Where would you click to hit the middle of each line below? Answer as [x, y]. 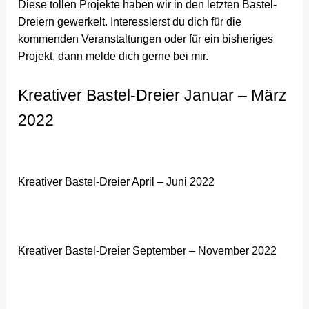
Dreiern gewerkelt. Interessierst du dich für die [130, 22]
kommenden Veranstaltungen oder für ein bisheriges [146, 39]
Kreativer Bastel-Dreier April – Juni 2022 [117, 181]
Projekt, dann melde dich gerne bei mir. [113, 57]
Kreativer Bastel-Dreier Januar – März [153, 95]
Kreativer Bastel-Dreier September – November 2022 [148, 251]
